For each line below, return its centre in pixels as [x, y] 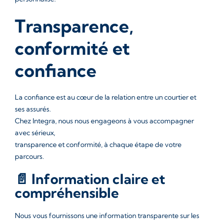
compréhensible [67, 193]
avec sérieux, [35, 133]
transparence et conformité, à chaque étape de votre [98, 145]
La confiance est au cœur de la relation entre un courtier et [106, 97]
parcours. [29, 156]
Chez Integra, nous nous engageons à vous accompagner [104, 121]
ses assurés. [33, 109]
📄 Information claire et [90, 179]
